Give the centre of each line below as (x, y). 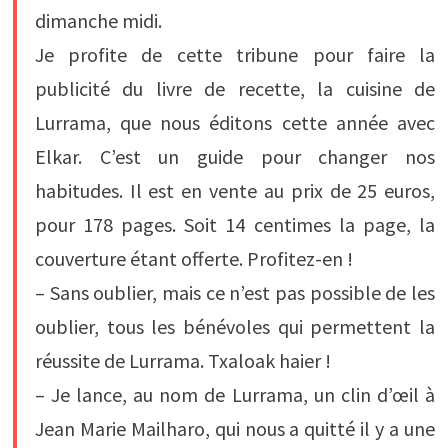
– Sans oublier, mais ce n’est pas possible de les (235, 293)
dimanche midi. (98, 21)
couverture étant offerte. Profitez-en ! (193, 259)
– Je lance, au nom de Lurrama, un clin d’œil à (235, 395)
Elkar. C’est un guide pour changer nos (235, 157)
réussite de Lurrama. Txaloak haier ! (182, 361)
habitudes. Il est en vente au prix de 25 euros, (235, 191)
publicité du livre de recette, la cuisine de (235, 89)
